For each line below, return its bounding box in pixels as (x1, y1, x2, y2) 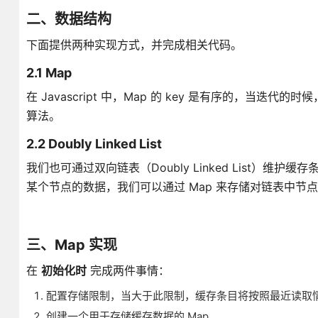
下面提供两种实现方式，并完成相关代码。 (26, 38, 242, 52)
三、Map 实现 (26, 236, 117, 253)
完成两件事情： (86, 263, 170, 278)
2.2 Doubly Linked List (26, 136, 162, 151)
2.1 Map (26, 65, 72, 80)
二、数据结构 (26, 11, 111, 28)
